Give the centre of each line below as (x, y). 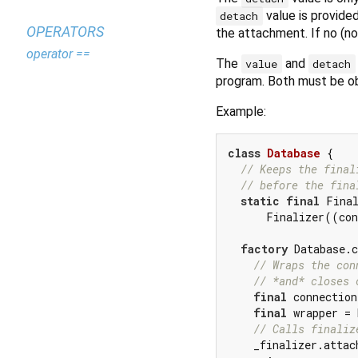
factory (264, 249)
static (260, 201)
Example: (241, 111)
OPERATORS (65, 32)
